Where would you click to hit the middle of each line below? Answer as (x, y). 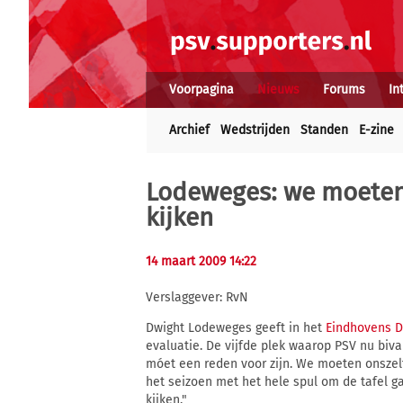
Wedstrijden (255, 130)
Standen (324, 130)
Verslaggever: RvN (197, 298)
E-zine (376, 130)
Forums (344, 90)
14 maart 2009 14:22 (201, 261)
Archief (189, 130)
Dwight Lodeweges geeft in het (236, 328)
